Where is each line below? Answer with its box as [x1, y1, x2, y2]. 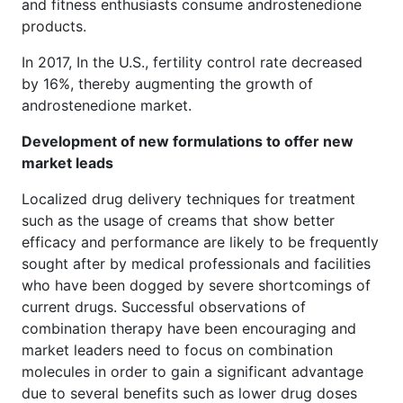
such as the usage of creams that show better [22, 210, 335, 229]
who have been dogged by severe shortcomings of [22, 275, 371, 294]
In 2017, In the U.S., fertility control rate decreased [22, 52, 363, 71]
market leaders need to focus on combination [22, 340, 333, 359]
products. [22, 16, 91, 35]
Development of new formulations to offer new [22, 131, 354, 150]
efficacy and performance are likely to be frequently [22, 232, 379, 251]
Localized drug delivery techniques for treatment [22, 189, 355, 208]
